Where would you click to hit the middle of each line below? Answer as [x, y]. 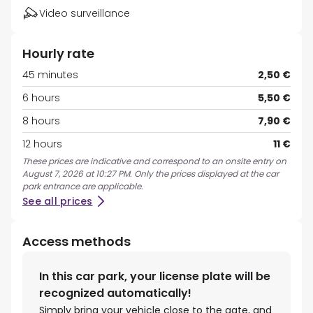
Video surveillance [85, 14]
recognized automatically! [115, 293]
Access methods [77, 242]
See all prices [58, 202]
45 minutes [50, 75]
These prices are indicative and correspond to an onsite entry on [154, 161]
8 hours [41, 121]
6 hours [41, 98]
